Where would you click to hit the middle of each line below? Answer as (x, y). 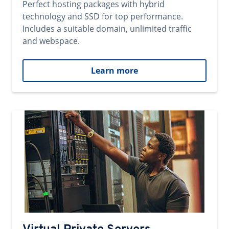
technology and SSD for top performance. (103, 16)
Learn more (114, 71)
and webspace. (51, 41)
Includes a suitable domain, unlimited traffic (107, 29)
